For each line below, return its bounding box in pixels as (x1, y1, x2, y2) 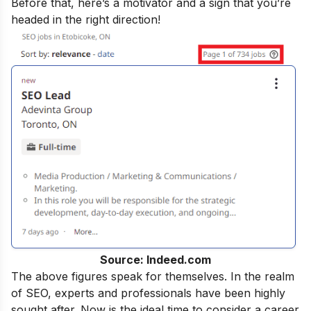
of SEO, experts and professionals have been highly (11, 285, 285, 300)
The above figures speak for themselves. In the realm (11, 269, 294, 283)
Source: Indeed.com (99, 252, 211, 267)
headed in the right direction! (11, 12, 160, 26)
